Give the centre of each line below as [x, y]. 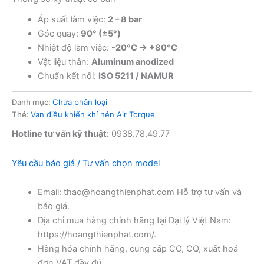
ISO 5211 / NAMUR [136, 76]
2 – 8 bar [125, 19]
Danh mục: [32, 102]
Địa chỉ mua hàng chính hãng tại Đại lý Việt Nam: [134, 221]
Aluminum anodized [132, 62]
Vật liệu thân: [64, 62]
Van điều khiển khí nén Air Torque [93, 114]
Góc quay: [59, 33]
